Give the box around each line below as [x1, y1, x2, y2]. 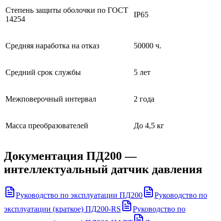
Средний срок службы [5, 68, 81, 77]
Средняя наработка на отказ [5, 41, 99, 50]
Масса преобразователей [5, 121, 88, 130]
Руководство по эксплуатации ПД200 [16, 191, 143, 200]
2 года [134, 95, 154, 104]
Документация [4, 149, 86, 163]
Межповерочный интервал [5, 95, 96, 104]
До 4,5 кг [134, 121, 164, 130]
